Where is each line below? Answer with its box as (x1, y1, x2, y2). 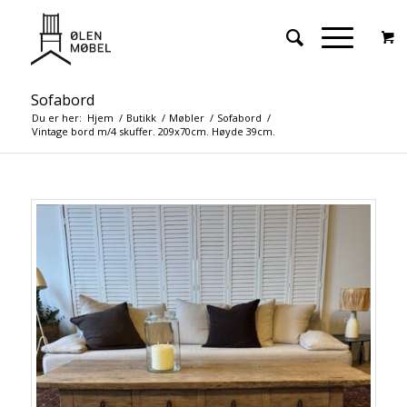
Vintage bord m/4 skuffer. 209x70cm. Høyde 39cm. (31, 124, 275, 138)
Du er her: (31, 111, 82, 124)
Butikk (125, 111, 156, 124)
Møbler (168, 111, 204, 124)
